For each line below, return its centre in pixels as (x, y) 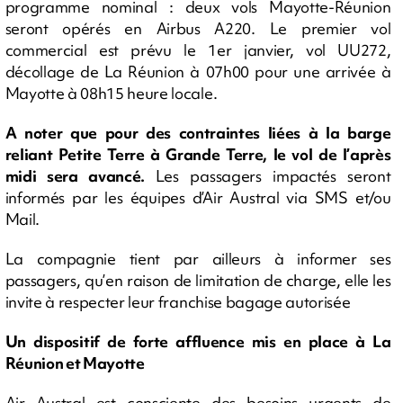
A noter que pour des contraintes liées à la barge (198, 132)
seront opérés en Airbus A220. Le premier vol (198, 28)
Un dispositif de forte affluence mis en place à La (198, 341)
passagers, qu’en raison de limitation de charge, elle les (198, 280)
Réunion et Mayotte (75, 363)
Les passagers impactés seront (273, 175)
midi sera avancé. (80, 175)
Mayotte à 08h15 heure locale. (111, 93)
